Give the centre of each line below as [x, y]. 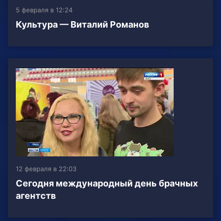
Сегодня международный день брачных [107, 184]
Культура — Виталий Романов [82, 25]
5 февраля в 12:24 [44, 10]
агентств [36, 196]
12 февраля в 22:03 [46, 169]
